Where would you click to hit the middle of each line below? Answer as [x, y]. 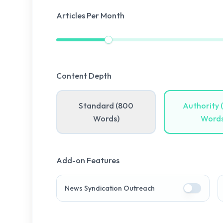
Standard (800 [106, 106]
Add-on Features [88, 160]
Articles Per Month [90, 15]
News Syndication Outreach [110, 188]
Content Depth [84, 76]
